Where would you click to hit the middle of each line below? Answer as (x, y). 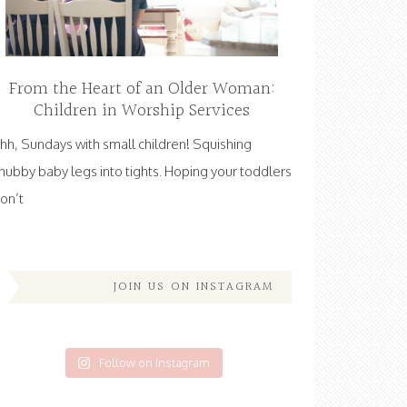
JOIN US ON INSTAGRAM (194, 287)
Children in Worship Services (142, 111)
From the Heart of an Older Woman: (142, 89)
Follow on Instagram (155, 362)
